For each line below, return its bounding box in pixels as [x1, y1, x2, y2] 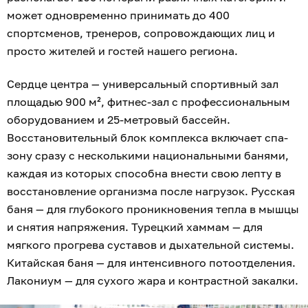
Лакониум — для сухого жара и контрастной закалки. [7, 274, 301, 288]
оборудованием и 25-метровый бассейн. [7, 113, 230, 127]
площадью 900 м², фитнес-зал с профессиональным [7, 95, 290, 109]
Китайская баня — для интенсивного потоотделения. [7, 256, 296, 270]
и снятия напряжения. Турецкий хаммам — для [7, 220, 263, 234]
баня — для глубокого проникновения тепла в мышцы [7, 202, 299, 217]
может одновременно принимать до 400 [7, 8, 230, 23]
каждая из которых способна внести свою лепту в [7, 166, 281, 181]
